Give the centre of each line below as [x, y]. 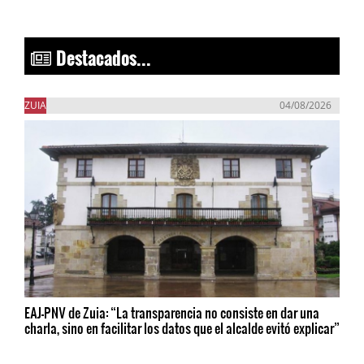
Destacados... [101, 54]
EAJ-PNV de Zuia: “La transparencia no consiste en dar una [172, 313]
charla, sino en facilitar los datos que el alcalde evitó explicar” [182, 328]
